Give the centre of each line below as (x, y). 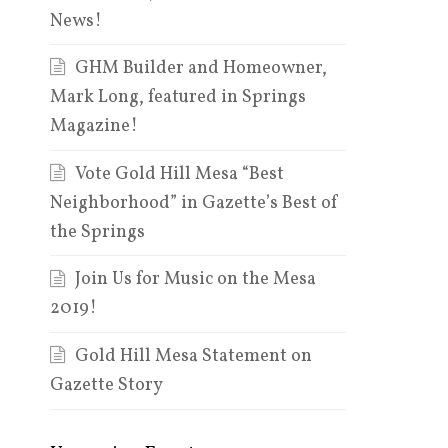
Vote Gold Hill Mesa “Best (179, 175)
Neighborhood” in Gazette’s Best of (194, 204)
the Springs (97, 233)
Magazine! (93, 127)
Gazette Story (106, 386)
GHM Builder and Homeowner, (200, 69)
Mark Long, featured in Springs (177, 98)
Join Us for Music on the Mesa (195, 280)
